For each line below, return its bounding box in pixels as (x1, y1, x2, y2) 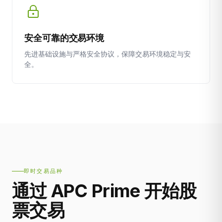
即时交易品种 (24, 167, 63, 174)
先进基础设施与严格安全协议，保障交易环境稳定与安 (24, 50, 191, 58)
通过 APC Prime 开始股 (12, 180, 197, 202)
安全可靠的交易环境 (24, 33, 105, 43)
